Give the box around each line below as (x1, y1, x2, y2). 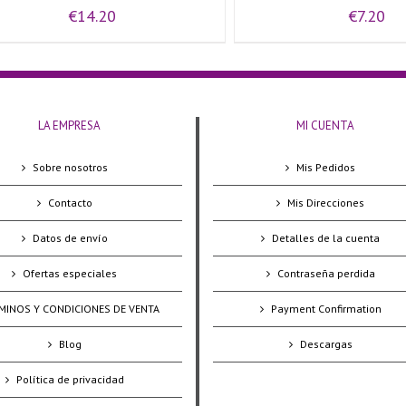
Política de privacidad (15, 372, 124, 386)
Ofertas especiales (23, 266, 118, 280)
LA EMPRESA (37, 117, 101, 133)
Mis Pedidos (296, 159, 356, 174)
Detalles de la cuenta (272, 230, 381, 245)
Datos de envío (32, 230, 108, 245)
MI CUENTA (295, 117, 354, 133)
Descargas (299, 336, 353, 351)
